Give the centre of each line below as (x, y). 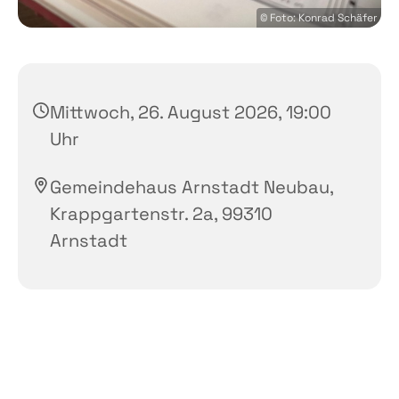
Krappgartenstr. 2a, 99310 (161, 213)
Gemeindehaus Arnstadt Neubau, (191, 187)
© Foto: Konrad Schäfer (319, 17)
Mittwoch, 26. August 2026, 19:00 (191, 112)
